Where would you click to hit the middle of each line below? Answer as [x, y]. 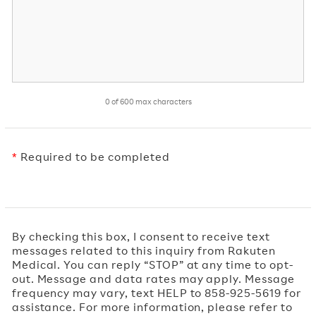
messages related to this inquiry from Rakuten [144, 250]
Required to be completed [93, 157]
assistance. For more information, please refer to [152, 307]
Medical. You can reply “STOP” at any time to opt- [152, 265]
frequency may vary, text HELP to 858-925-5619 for [156, 293]
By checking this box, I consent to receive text [141, 236]
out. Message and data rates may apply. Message [153, 279]
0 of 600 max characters [149, 102]
